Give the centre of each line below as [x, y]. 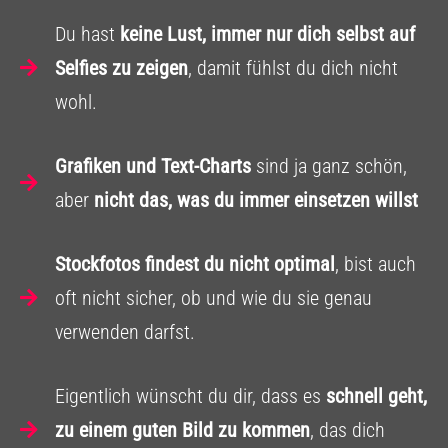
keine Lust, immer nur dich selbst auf [267, 34]
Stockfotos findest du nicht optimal [195, 264]
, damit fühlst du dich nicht [293, 68]
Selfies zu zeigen [121, 68]
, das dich [347, 430]
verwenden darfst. [125, 332]
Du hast [87, 34]
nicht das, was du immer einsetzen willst [256, 200]
